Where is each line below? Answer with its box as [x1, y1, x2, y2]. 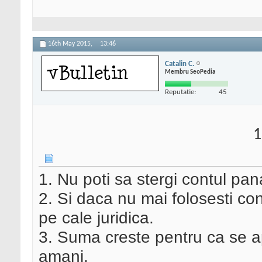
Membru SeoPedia [165, 68, 215, 75]
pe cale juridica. [39, 208, 154, 227]
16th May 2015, [48, 40, 94, 48]
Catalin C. [165, 60, 194, 68]
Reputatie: [165, 88, 196, 96]
